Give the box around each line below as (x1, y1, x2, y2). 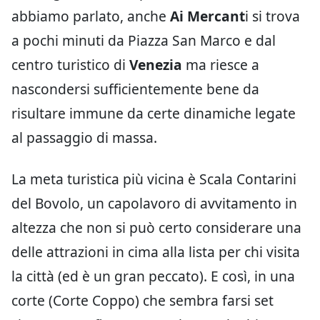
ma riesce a (182, 55, 259, 74)
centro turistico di (11, 55, 129, 74)
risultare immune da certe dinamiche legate (11, 104, 296, 123)
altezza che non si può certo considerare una (11, 218, 301, 237)
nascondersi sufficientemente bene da (11, 79, 259, 99)
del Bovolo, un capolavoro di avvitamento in (11, 194, 297, 213)
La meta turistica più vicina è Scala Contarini (11, 169, 296, 189)
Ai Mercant (170, 6, 245, 26)
